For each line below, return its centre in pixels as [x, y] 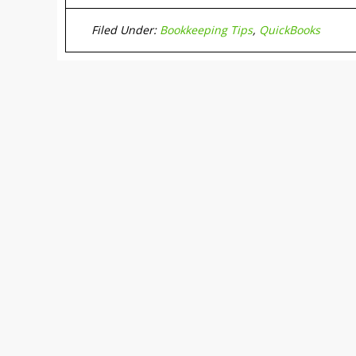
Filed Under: [126, 30]
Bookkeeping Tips [206, 30]
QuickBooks [290, 30]
